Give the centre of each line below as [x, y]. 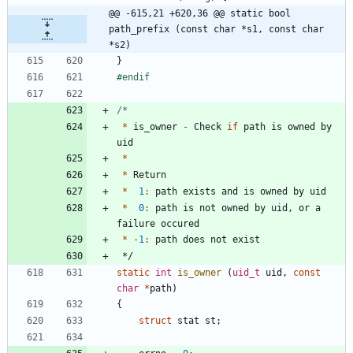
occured [180, 223]
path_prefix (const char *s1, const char [216, 29]
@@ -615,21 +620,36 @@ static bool [200, 13]
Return [150, 175]
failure [136, 223]
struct [155, 320]
